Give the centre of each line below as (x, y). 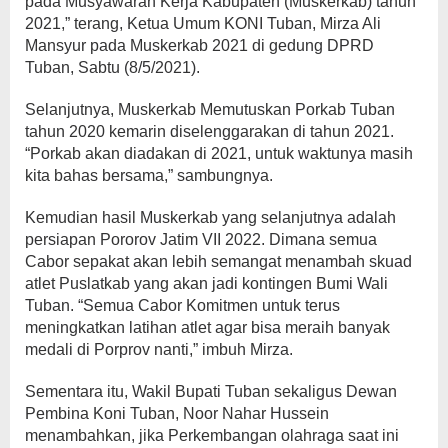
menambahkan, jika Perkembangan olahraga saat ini (212, 435)
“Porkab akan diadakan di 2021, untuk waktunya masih (219, 153)
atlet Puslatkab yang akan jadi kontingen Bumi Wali (206, 283)
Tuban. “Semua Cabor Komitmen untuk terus (182, 305)
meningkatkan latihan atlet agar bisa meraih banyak (207, 327)
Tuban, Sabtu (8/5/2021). (112, 67)
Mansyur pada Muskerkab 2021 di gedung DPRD (199, 45)
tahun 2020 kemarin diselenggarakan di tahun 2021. (209, 131)
